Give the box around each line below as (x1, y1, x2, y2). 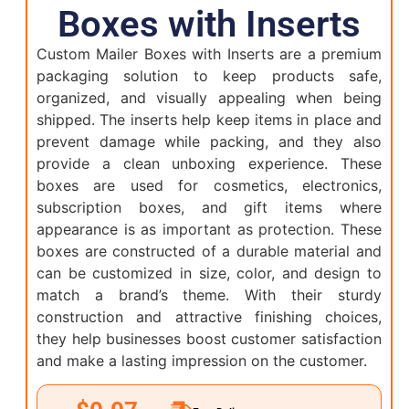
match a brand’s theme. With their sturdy (36, 285, 383, 304)
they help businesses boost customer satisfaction (36, 329, 383, 348)
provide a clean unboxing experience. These (36, 153, 383, 173)
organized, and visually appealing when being (36, 88, 383, 107)
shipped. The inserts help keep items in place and (36, 110, 383, 129)
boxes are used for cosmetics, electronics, (36, 175, 383, 194)
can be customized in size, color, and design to (36, 263, 383, 282)
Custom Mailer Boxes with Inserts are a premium (36, 44, 383, 63)
